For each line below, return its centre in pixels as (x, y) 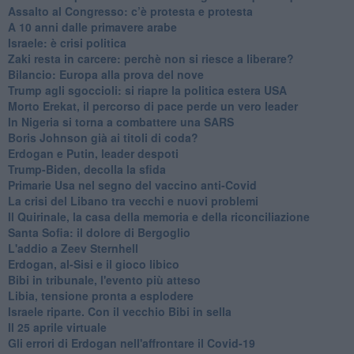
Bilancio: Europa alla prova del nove (105, 74)
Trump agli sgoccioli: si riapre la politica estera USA (147, 90)
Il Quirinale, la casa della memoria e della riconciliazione (158, 216)
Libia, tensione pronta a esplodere (100, 295)
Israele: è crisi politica (67, 42)
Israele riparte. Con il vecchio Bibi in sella (119, 311)
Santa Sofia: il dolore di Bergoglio (99, 232)
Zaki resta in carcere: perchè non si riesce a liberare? (151, 58)
